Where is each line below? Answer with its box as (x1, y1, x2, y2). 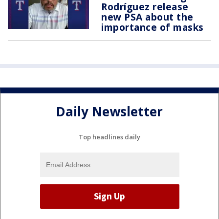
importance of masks (101, 20, 204, 34)
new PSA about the (101, 10, 194, 23)
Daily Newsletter (56, 103, 163, 121)
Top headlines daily (79, 132, 140, 141)
